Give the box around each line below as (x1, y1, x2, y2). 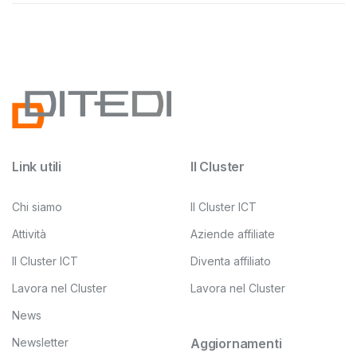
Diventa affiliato (190, 253, 271, 268)
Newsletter (12, 335, 69, 349)
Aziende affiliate (190, 226, 275, 241)
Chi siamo (12, 199, 62, 214)
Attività (12, 226, 46, 241)
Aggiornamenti (190, 335, 282, 351)
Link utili (12, 158, 61, 175)
